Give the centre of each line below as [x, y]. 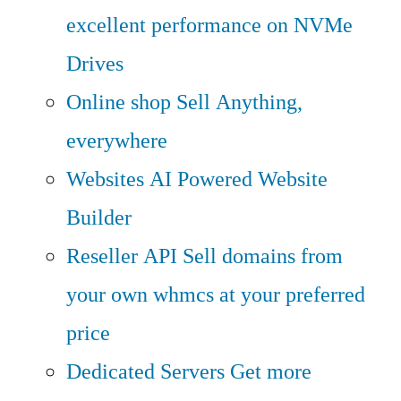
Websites [105, 179]
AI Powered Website [239, 179]
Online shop [119, 102]
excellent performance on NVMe [209, 25]
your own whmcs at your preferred [216, 294]
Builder [99, 218]
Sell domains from [263, 256]
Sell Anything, [239, 102]
